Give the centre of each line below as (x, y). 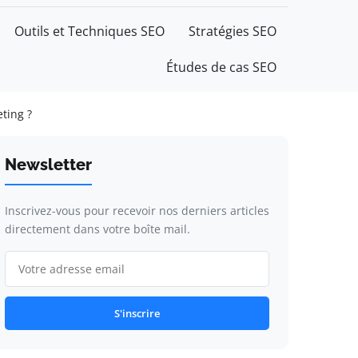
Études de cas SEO (221, 67)
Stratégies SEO (233, 31)
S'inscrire (137, 313)
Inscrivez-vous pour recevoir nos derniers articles (137, 211)
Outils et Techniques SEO (89, 31)
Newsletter (48, 165)
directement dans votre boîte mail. (97, 229)
